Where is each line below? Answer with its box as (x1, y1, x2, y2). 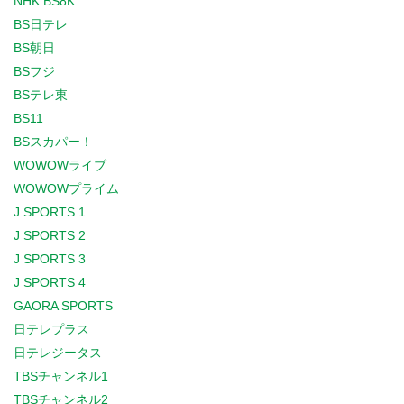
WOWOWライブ (14, 158, 106, 172)
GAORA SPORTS (14, 298, 113, 313)
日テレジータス (14, 345, 102, 360)
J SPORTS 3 (14, 252, 86, 266)
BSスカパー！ (14, 134, 93, 149)
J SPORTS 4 (14, 275, 86, 289)
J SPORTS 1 (14, 205, 86, 219)
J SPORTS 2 (14, 228, 86, 243)
